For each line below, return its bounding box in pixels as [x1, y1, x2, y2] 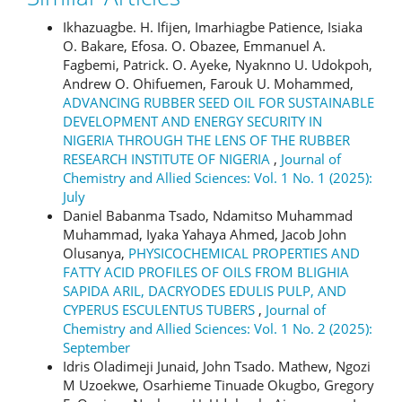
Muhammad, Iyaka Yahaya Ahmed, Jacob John [63, 225, 346, 244]
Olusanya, [63, 244, 128, 263]
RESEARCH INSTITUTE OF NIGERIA [63, 150, 274, 169]
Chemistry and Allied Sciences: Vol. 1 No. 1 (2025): [63, 169, 372, 188]
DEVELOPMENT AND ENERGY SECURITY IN [63, 112, 322, 131]
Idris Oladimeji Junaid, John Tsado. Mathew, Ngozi [63, 357, 371, 376]
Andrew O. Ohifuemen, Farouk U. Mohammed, [63, 74, 354, 93]
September [63, 338, 130, 357]
